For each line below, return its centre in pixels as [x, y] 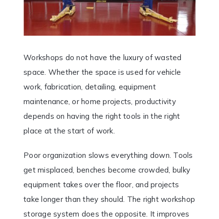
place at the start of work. [69, 131]
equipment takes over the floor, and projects [101, 184]
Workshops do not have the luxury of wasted [103, 57]
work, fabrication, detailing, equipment [90, 87]
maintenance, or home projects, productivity [100, 101]
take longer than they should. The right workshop [109, 199]
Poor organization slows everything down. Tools [108, 155]
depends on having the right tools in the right [102, 116]
